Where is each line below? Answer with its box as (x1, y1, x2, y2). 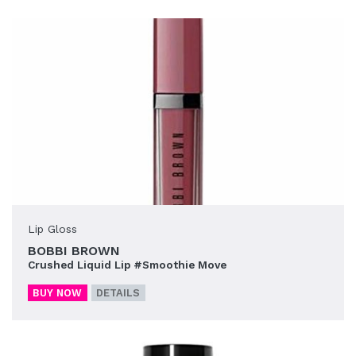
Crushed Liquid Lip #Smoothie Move (28, 258, 226, 272)
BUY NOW (33, 287, 83, 300)
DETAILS (96, 287, 141, 300)
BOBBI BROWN (28, 243, 120, 259)
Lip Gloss (28, 222, 77, 236)
